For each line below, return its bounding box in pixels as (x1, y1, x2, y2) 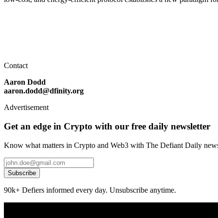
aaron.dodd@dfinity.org (4, 87, 84, 95)
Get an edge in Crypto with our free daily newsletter (4, 121, 210, 131)
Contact (4, 61, 28, 70)
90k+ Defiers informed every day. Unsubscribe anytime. (4, 185, 176, 194)
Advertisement (4, 103, 49, 112)
